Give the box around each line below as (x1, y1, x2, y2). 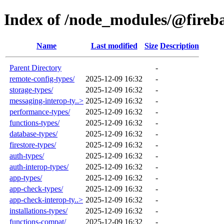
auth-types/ (9, 151, 44, 160)
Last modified (90, 41, 137, 50)
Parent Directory (9, 63, 61, 72)
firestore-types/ (9, 140, 56, 149)
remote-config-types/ (9, 74, 74, 83)
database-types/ (9, 129, 57, 138)
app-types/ (9, 173, 42, 182)
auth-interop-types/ (9, 162, 68, 171)
